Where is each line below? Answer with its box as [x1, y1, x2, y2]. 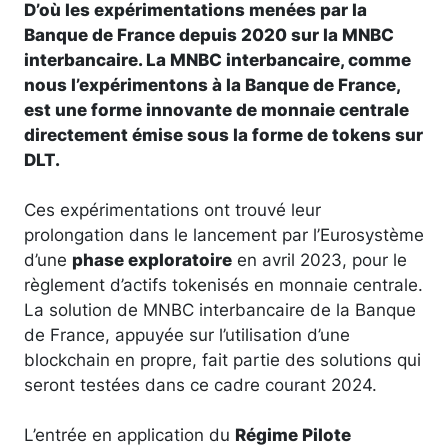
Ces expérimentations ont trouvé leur [24, 198, 321, 220]
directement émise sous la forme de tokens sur [24, 123, 423, 145]
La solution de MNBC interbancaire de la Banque [24, 298, 416, 320]
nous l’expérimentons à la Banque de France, [24, 73, 400, 95]
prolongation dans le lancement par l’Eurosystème [24, 223, 424, 245]
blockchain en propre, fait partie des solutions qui [24, 348, 421, 370]
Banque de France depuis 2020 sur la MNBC [24, 23, 394, 45]
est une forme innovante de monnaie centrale [24, 98, 409, 120]
